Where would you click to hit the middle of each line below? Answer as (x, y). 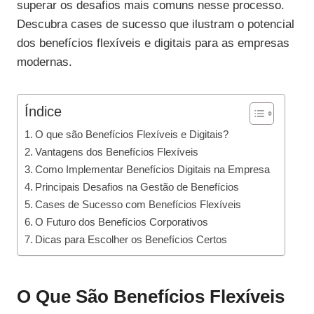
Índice (43, 112)
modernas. (45, 62)
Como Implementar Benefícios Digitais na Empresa (153, 170)
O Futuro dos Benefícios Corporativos (122, 222)
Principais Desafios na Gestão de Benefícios (137, 187)
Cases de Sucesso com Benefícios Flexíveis (138, 205)
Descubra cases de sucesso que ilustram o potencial (156, 25)
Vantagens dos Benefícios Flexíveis (117, 152)
